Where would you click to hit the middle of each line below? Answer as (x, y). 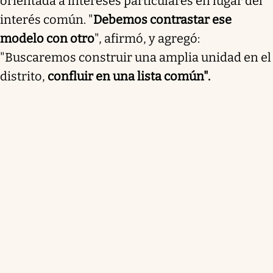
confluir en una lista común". (129, 76)
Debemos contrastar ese (162, 19)
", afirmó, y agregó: (147, 38)
